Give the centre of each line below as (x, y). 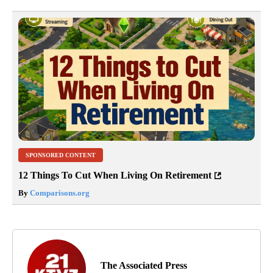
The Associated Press (144, 266)
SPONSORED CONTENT (61, 155)
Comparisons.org (59, 193)
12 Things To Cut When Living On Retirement (115, 175)
